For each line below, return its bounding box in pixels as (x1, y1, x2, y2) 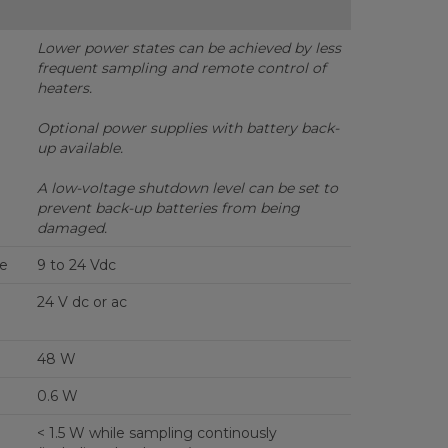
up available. (36, 139, 127, 157)
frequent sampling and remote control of (36, 59, 326, 77)
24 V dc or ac (36, 293, 127, 311)
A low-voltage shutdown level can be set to (36, 179, 338, 197)
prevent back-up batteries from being (36, 199, 300, 217)
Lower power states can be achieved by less (36, 39, 341, 57)
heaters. (36, 79, 92, 97)
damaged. (36, 219, 107, 237)
